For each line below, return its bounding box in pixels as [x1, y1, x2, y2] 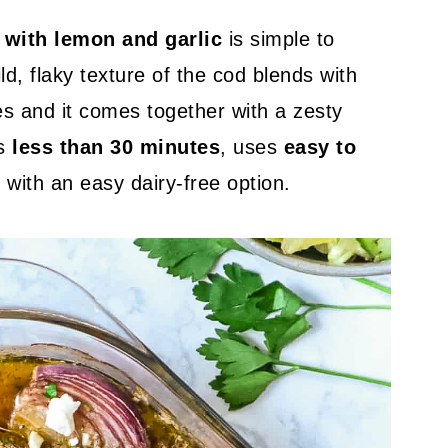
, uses [220, 136, 284, 158]
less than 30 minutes [12, 136, 220, 158]
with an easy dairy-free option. [7, 172, 291, 194]
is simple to [222, 28, 335, 50]
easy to [283, 136, 356, 158]
